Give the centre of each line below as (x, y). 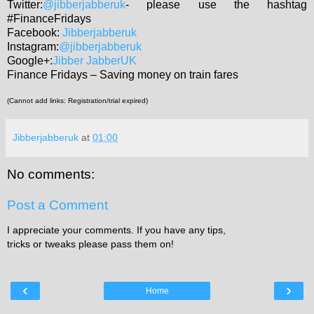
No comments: (51, 175)
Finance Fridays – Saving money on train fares (123, 75)
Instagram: (33, 47)
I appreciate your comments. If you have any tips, (116, 230)
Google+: (30, 61)
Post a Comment (57, 205)
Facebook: (35, 33)
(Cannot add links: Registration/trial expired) (77, 101)
